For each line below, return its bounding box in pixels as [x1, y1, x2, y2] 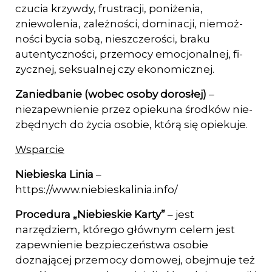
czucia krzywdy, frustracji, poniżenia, [15, 2, 203, 15]
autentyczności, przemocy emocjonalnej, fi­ [15, 48, 243, 60]
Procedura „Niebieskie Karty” [15, 208, 168, 220]
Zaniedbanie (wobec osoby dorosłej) [15, 88, 209, 100]
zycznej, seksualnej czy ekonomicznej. [15, 63, 214, 75]
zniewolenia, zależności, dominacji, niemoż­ [15, 18, 243, 30]
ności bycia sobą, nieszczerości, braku [15, 33, 210, 45]
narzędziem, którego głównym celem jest [15, 223, 235, 236]
